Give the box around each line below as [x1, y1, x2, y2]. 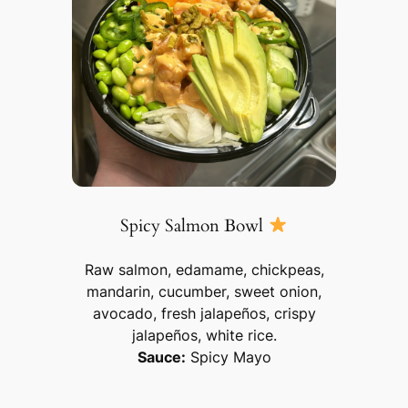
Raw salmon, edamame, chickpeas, [84, 260, 324, 280]
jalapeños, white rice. [131, 326, 277, 345]
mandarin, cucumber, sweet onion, [87, 282, 321, 301]
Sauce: [137, 348, 186, 367]
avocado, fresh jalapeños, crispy [92, 304, 316, 323]
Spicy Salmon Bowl [120, 214, 269, 238]
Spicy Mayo [185, 348, 271, 367]
